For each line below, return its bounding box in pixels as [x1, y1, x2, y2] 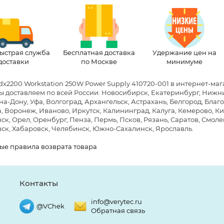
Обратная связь [91, 206, 145, 215]
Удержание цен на [152, 48, 216, 56]
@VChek [36, 202, 64, 210]
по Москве [80, 57, 117, 65]
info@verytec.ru [91, 197, 142, 206]
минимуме [166, 57, 202, 65]
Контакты [19, 178, 58, 188]
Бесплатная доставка [62, 48, 135, 56]
